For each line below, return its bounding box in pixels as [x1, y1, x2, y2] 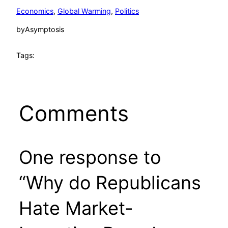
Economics [16, 6, 53, 15]
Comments [18, 100, 129, 126]
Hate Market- [18, 196, 133, 219]
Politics [115, 6, 139, 15]
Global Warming [58, 6, 111, 15]
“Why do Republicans [18, 171, 201, 194]
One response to [18, 146, 161, 168]
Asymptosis [25, 25, 64, 34]
